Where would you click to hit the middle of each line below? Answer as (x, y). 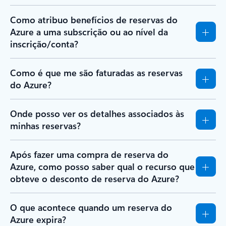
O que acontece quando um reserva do (91, 207)
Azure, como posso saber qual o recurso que (102, 166)
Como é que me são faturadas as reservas (96, 72)
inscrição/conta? (44, 44)
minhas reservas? (45, 125)
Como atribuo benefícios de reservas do (94, 19)
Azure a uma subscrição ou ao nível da (89, 32)
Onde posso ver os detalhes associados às (97, 113)
